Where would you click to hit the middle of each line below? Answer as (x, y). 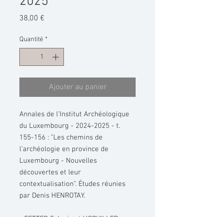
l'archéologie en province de (64, 149)
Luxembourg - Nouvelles (58, 161)
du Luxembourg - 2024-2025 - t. (70, 126)
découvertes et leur (50, 172)
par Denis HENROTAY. (52, 195)
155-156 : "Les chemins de (61, 137)
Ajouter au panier (77, 87)
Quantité (31, 39)
